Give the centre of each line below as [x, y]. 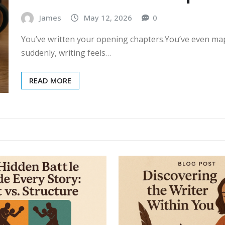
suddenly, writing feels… [66, 53]
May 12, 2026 [108, 17]
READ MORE [50, 81]
